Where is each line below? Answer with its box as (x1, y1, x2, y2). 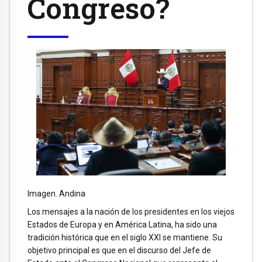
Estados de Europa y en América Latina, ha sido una (27, 219, 217, 229)
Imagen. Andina (27, 189, 85, 198)
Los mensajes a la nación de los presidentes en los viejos (27, 206, 235, 216)
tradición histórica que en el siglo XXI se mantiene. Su (27, 232, 222, 242)
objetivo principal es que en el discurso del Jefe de (27, 245, 211, 255)
